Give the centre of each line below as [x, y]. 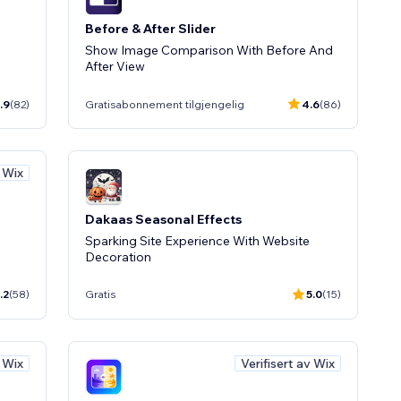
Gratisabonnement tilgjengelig [165, 104]
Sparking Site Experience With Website [197, 240]
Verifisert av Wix [288, 363]
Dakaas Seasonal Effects [163, 219]
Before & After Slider [150, 29]
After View [115, 66]
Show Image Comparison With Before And [209, 50]
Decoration [118, 256]
